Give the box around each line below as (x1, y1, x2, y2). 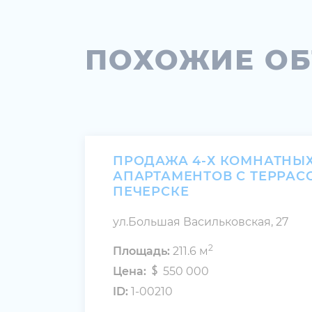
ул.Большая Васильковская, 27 (113, 215, 288, 228)
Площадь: (113, 244, 170, 258)
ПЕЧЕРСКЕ (113, 184, 189, 199)
